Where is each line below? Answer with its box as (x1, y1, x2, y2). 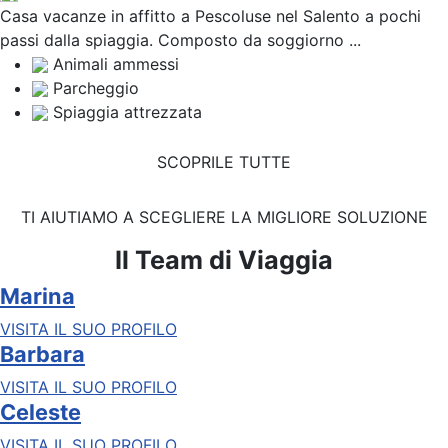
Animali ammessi (53, 53, 179, 74)
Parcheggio (53, 77, 139, 98)
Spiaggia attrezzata (53, 101, 202, 122)
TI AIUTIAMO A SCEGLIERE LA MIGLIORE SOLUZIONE (20, 206, 428, 227)
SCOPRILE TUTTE (157, 152, 291, 173)
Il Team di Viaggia (115, 244, 333, 275)
